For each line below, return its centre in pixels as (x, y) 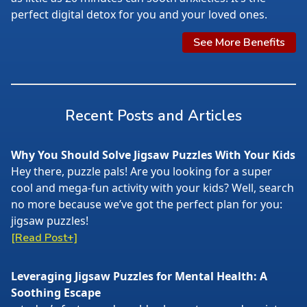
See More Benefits (239, 42)
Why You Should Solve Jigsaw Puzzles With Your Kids (153, 155)
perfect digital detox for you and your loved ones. (139, 14)
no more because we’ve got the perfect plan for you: (147, 204)
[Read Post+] (44, 238)
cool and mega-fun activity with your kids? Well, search (152, 188)
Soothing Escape (56, 293)
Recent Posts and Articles (153, 116)
